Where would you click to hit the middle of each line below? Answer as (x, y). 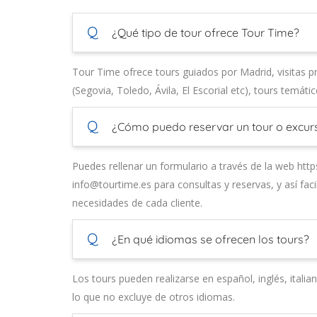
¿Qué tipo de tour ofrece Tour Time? (204, 33)
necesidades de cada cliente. (137, 203)
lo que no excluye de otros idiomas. (154, 297)
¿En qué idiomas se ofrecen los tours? (209, 240)
